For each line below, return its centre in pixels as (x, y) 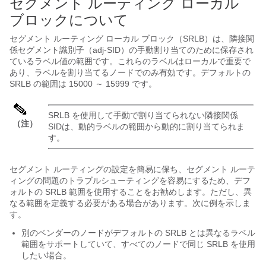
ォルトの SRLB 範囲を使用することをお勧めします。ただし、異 (131, 192)
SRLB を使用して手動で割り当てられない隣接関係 (143, 115)
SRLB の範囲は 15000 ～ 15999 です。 (83, 84)
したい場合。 (46, 255)
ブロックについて (69, 20)
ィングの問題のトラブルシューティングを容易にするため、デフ (130, 180)
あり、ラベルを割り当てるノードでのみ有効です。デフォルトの (130, 72)
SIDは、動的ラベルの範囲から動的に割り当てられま (146, 126)
